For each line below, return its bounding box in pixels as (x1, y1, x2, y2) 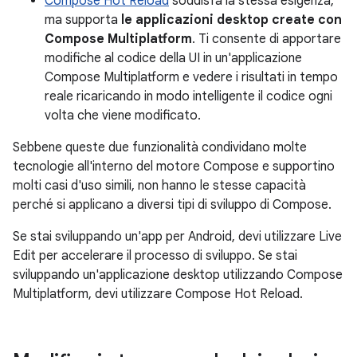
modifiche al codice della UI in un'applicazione (45, 49, 302, 66)
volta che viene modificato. (45, 107, 201, 124)
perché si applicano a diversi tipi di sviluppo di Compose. (13, 196, 331, 213)
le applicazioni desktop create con (121, 11, 342, 28)
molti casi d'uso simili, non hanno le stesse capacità (13, 177, 306, 194)
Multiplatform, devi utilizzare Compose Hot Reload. (13, 285, 303, 302)
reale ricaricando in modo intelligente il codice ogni (45, 88, 332, 104)
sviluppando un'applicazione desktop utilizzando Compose (13, 266, 343, 283)
